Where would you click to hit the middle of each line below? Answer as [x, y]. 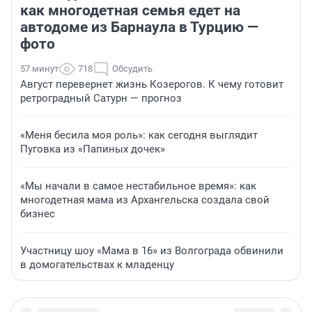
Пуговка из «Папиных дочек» [93, 149]
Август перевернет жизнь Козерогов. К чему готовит [152, 84]
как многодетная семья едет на [130, 10]
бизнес [38, 213]
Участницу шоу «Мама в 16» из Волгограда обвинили [152, 250]
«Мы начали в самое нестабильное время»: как [138, 186]
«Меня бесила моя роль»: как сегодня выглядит [139, 135]
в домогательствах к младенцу [97, 264]
